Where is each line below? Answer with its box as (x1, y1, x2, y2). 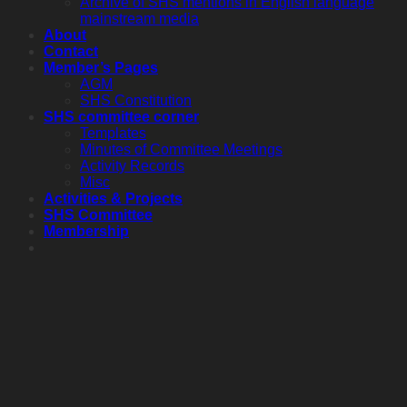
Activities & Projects (44, 191, 183, 207)
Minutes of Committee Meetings (80, 142, 283, 158)
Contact (44, 44, 98, 60)
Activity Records (80, 158, 184, 174)
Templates (80, 125, 146, 142)
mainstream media (80, 11, 199, 27)
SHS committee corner (44, 109, 199, 125)
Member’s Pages (44, 60, 158, 76)
